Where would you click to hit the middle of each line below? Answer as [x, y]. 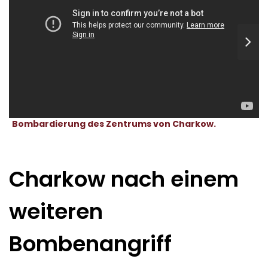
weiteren [56, 211]
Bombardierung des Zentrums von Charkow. [114, 124]
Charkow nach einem [124, 179]
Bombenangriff [90, 243]
